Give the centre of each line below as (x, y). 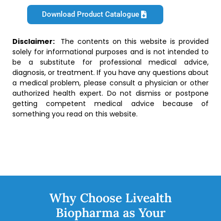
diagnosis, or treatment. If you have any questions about (110, 73)
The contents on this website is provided (134, 42)
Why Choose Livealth (110, 198)
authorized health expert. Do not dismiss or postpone (110, 93)
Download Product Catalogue (91, 15)
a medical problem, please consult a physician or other (110, 83)
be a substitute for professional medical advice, (110, 62)
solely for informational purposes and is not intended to (110, 52)
